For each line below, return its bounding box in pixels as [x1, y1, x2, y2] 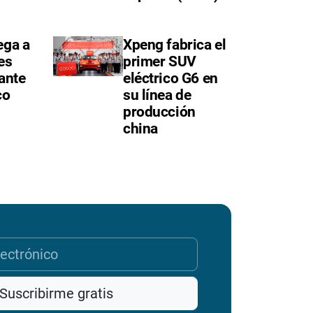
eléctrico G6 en [123, 70, 218, 87]
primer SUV [123, 53, 196, 71]
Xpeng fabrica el [123, 36, 226, 54]
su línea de [123, 87, 191, 104]
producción [123, 103, 196, 121]
